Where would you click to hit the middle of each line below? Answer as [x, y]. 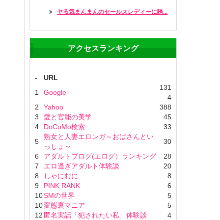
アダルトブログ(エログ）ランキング [100, 156]
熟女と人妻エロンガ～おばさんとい [99, 137]
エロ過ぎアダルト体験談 [82, 166]
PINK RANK [62, 186]
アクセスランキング [103, 48]
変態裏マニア [64, 205]
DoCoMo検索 [64, 127]
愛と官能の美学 [68, 117]
